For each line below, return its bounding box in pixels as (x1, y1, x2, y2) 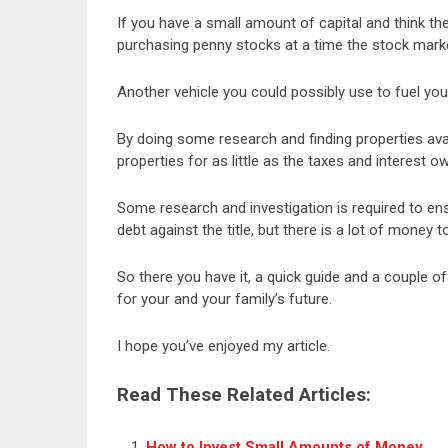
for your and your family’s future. (117, 290, 332, 308)
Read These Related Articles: (117, 384, 371, 406)
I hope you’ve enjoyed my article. (117, 337, 330, 355)
